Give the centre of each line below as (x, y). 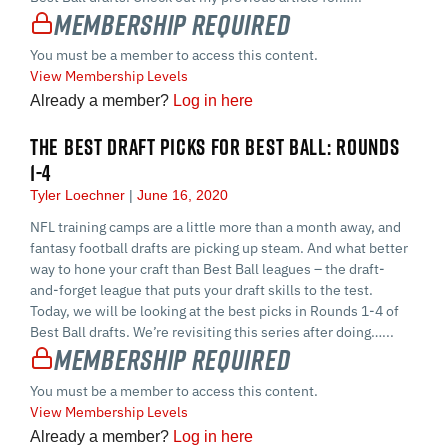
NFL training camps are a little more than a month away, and (215, 227)
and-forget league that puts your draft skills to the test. (201, 290)
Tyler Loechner (79, 195)
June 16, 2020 (180, 195)
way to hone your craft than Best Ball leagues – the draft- (207, 269)
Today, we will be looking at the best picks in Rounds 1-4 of (214, 311)
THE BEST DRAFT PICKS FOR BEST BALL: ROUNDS (215, 147)
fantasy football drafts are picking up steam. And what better (219, 248)
